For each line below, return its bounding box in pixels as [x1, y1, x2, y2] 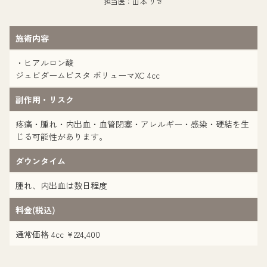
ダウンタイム [15, 155, 66, 167]
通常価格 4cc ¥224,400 [15, 228, 100, 240]
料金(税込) [15, 204, 55, 216]
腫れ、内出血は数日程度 [15, 179, 107, 191]
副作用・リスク [15, 94, 74, 105]
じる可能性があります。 [15, 131, 107, 142]
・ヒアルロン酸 [15, 57, 82, 69]
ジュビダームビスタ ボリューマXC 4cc [15, 69, 160, 81]
